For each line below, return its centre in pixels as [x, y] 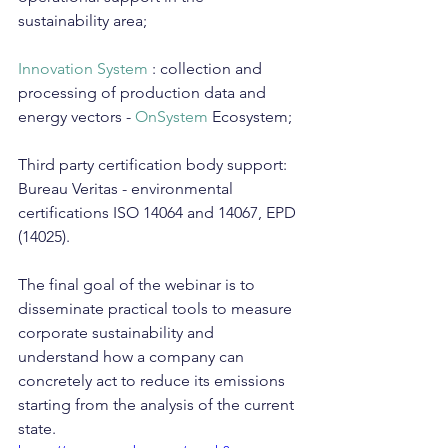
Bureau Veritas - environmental [127, 188]
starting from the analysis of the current [158, 404]
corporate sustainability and [118, 332]
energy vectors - [76, 116]
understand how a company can [133, 356]
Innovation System [83, 68]
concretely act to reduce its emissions [153, 380]
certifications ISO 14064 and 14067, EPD [159, 212]
